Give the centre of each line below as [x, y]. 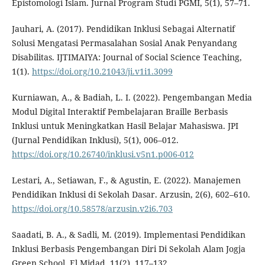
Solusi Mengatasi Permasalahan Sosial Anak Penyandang [124, 43]
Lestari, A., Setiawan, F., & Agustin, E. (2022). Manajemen [126, 180]
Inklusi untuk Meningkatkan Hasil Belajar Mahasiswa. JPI [125, 126]
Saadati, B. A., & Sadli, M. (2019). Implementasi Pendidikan [128, 235]
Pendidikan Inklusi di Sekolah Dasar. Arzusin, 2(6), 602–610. [131, 195]
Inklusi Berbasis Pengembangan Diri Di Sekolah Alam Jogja [128, 249]
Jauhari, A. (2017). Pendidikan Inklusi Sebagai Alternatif [123, 29]
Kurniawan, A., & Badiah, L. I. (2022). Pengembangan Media [132, 98]
